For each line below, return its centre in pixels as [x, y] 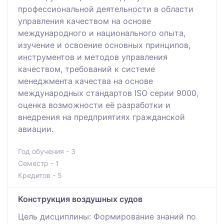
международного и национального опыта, [102, 33]
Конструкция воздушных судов [80, 199]
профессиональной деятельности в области [106, 9]
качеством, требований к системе [86, 69]
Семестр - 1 [38, 163]
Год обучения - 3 [47, 151]
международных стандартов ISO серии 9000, [108, 93]
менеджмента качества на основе [85, 81]
